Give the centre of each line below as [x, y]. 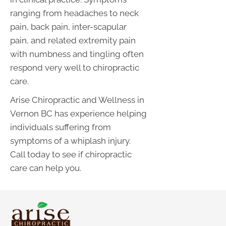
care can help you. [46, 168]
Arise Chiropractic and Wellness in [77, 100]
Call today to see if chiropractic [71, 155]
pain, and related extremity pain [73, 41]
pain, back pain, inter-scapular [68, 27]
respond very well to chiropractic [75, 68]
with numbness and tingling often [77, 54]
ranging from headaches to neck [74, 13]
